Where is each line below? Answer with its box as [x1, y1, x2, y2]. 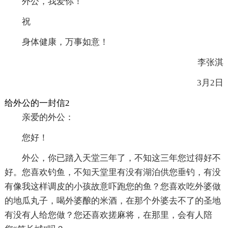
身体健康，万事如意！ [21, 37, 108, 47]
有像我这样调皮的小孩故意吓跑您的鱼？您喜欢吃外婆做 [4, 181, 221, 191]
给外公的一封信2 [4, 98, 70, 108]
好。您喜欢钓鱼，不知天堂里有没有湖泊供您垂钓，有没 [4, 167, 221, 177]
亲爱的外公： [21, 112, 74, 122]
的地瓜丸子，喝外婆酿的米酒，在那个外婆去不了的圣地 [4, 195, 221, 206]
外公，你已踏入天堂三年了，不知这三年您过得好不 [21, 153, 221, 163]
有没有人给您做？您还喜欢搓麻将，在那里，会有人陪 [4, 210, 212, 220]
